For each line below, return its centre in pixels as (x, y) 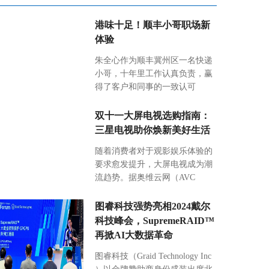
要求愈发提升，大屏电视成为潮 (153, 164)
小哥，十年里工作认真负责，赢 (153, 73)
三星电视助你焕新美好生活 (152, 130)
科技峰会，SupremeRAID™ (154, 220)
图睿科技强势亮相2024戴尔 (152, 206)
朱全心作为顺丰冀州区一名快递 (153, 60)
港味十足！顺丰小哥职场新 (152, 25)
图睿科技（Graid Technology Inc (153, 256)
